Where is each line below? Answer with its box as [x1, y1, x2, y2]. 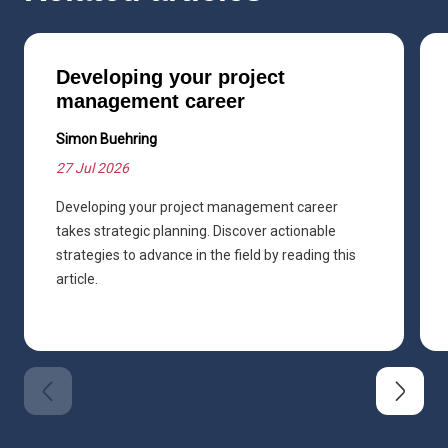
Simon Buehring [56, 130, 157, 147]
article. [56, 270, 98, 287]
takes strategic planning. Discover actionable [56, 222, 336, 239]
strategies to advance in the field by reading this [56, 246, 356, 263]
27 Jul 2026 [56, 159, 129, 176]
